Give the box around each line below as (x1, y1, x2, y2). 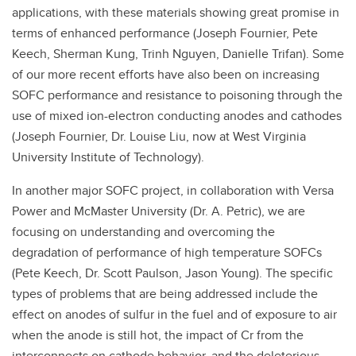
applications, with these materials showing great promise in (12, 3, 339, 21)
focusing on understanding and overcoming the (12, 222, 275, 241)
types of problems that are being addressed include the (12, 284, 318, 303)
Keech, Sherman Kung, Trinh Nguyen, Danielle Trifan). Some (12, 44, 344, 63)
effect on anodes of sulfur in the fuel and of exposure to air (12, 305, 337, 323)
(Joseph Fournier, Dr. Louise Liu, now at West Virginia (12, 127, 306, 145)
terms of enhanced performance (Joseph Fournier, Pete (12, 24, 318, 42)
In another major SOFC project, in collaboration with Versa (12, 181, 334, 199)
